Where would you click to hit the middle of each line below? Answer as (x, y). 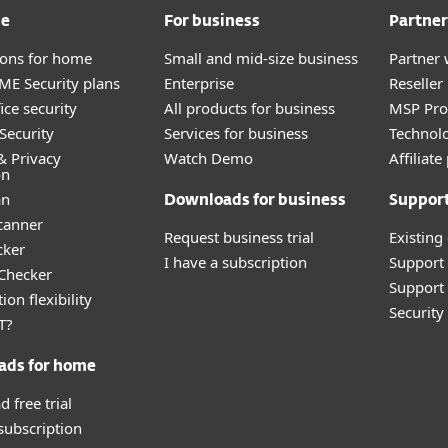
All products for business (249, 108)
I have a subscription (235, 262)
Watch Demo (208, 158)
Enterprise (199, 83)
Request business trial (239, 237)
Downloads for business (255, 200)
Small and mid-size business (261, 58)
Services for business (236, 133)
